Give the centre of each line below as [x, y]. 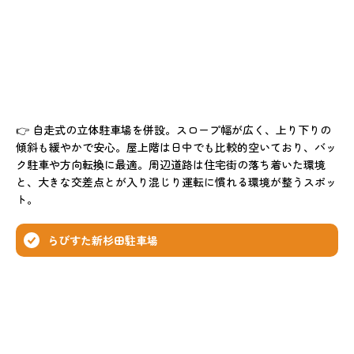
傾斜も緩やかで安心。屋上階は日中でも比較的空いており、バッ [176, 147]
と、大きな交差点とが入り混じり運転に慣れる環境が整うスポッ [176, 181]
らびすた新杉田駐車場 [103, 240]
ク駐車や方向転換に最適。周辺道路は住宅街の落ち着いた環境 [171, 164]
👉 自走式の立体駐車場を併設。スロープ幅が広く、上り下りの [173, 129]
